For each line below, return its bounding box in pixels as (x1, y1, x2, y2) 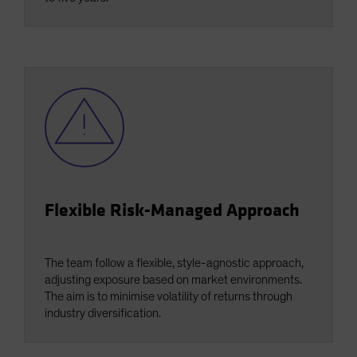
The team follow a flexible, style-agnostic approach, (45, 257, 304, 270)
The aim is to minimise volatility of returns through (45, 290, 292, 304)
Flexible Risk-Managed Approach (45, 199, 300, 222)
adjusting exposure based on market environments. (45, 273, 302, 287)
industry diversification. (45, 307, 161, 320)
